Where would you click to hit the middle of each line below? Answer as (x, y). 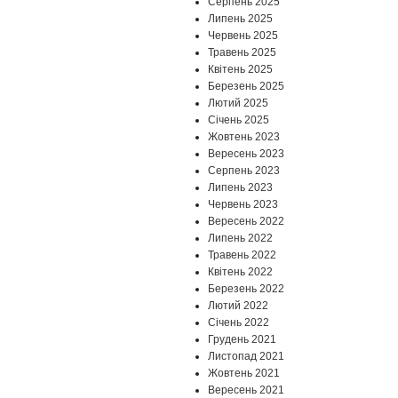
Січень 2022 (239, 323)
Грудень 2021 (242, 340)
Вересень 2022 (246, 222)
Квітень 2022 (240, 272)
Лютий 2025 (238, 103)
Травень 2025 (242, 53)
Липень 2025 (240, 19)
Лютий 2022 (238, 306)
